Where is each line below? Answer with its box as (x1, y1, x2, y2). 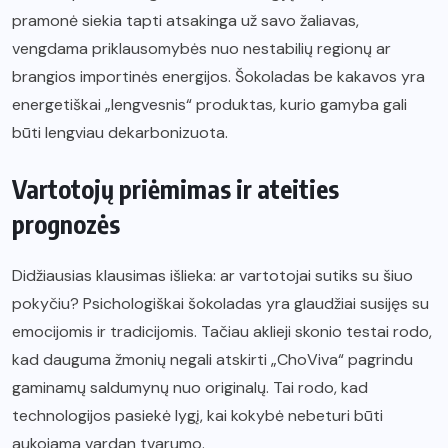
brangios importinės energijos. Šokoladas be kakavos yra (12, 66, 425, 88)
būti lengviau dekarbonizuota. (12, 122, 228, 144)
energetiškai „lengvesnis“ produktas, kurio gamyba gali (12, 94, 407, 116)
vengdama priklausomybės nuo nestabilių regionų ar (12, 38, 391, 60)
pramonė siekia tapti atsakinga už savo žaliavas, (12, 10, 359, 32)
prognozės (12, 208, 120, 241)
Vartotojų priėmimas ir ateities (12, 173, 339, 206)
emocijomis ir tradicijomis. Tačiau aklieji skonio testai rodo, (12, 321, 432, 343)
